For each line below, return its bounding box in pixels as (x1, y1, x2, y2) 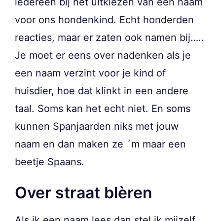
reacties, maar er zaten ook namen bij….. (15, 32, 204, 44)
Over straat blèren (15, 183, 152, 203)
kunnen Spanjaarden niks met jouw (15, 120, 179, 133)
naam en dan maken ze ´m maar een (15, 138, 186, 150)
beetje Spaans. (15, 156, 84, 168)
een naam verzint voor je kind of (15, 67, 166, 79)
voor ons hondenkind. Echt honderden (15, 14, 194, 26)
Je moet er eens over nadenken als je (15, 49, 191, 62)
